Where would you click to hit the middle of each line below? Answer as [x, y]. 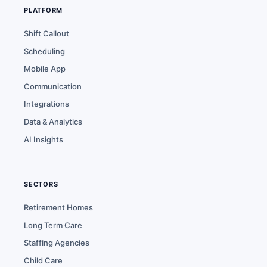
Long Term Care [53, 225]
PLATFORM [44, 10]
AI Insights [44, 139]
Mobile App [45, 69]
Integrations [46, 104]
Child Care [43, 260]
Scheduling [44, 51]
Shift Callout [46, 33]
